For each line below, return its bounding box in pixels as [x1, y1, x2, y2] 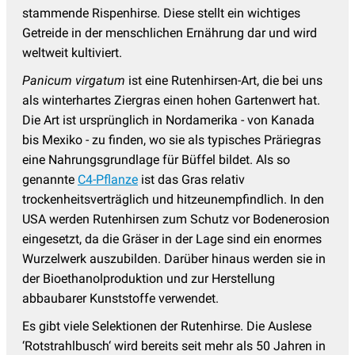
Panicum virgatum [22, 72, 125, 88]
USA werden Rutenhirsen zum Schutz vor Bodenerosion [22, 211, 330, 227]
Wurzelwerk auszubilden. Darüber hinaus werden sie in [22, 250, 326, 266]
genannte [22, 171, 78, 187]
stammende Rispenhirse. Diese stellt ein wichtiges [22, 5, 300, 21]
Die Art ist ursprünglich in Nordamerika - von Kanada [22, 112, 315, 128]
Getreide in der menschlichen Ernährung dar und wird [22, 25, 317, 40]
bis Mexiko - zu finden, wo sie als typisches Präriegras [22, 132, 321, 147]
